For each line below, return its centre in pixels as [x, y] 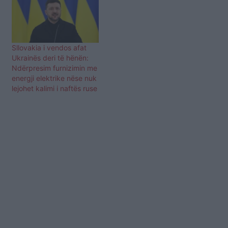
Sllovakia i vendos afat [49, 47]
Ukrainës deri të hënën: [50, 58]
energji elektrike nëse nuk [54, 78]
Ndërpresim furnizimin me [54, 68]
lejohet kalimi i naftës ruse [54, 88]
